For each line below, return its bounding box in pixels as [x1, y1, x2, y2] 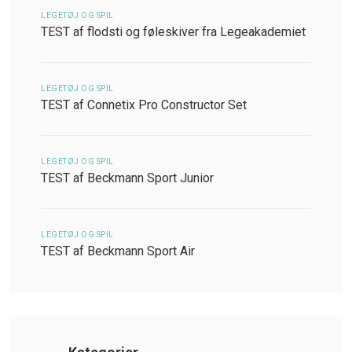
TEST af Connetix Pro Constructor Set [41, 97, 247, 113]
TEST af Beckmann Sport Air [41, 244, 195, 259]
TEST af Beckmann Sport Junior [41, 170, 214, 186]
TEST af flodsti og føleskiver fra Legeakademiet [41, 24, 306, 40]
